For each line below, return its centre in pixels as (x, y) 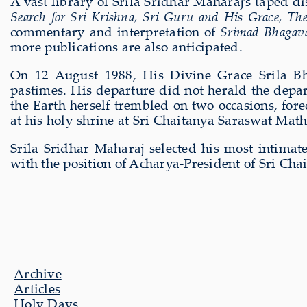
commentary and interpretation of (115, 31)
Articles (37, 288)
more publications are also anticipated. (126, 46)
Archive (38, 273)
